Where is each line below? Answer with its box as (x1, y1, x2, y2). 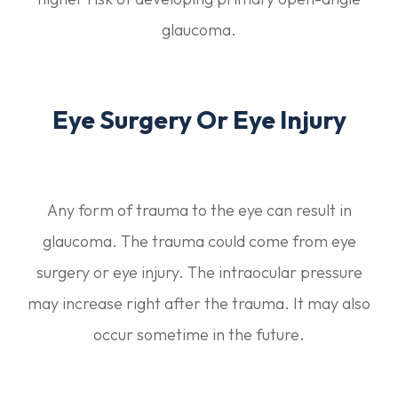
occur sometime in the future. (93, 323, 305, 345)
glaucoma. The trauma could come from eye (42, 230, 356, 251)
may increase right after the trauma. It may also (28, 292, 370, 314)
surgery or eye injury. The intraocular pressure (36, 261, 362, 283)
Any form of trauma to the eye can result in (46, 199, 352, 220)
